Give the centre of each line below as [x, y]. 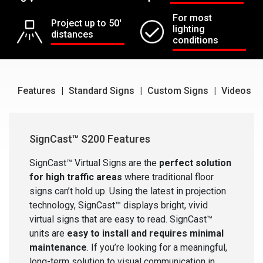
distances [72, 35]
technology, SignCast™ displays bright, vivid [119, 205]
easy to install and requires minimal [145, 233]
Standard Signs [102, 90]
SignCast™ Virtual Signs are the [94, 163]
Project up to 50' [86, 23]
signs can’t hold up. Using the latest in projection [128, 191]
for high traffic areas [76, 177]
